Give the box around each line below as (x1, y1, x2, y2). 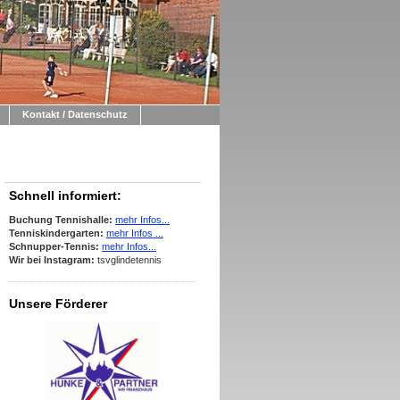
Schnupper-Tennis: (9, 241, 102, 252)
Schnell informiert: (9, 188, 121, 203)
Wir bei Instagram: (9, 254, 95, 265)
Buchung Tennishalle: (9, 214, 115, 225)
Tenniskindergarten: (9, 228, 106, 238)
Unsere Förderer (9, 296, 107, 311)
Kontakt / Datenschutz (22, 109, 128, 120)
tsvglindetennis (95, 254, 162, 265)
